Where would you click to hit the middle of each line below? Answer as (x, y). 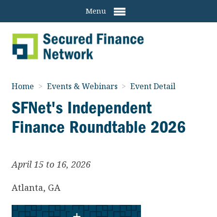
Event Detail (153, 86)
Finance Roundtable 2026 (99, 127)
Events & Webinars (83, 86)
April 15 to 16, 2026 (51, 164)
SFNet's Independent (82, 107)
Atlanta (27, 187)
